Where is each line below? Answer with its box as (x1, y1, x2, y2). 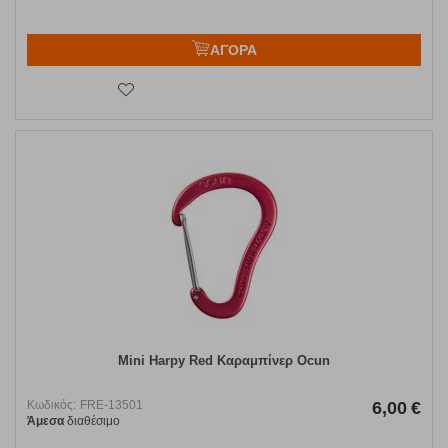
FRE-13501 (80, 398, 143, 413)
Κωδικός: (27, 398, 76, 413)
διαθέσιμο (64, 414, 120, 429)
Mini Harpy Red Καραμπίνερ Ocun (118, 353, 330, 369)
